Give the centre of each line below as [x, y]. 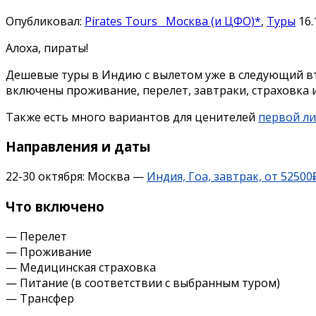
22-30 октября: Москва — [76, 177]
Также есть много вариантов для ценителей [132, 117]
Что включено [55, 206]
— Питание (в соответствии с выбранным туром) [143, 282]
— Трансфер [40, 298]
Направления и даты [78, 147]
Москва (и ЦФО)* [211, 21]
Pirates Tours [122, 21]
